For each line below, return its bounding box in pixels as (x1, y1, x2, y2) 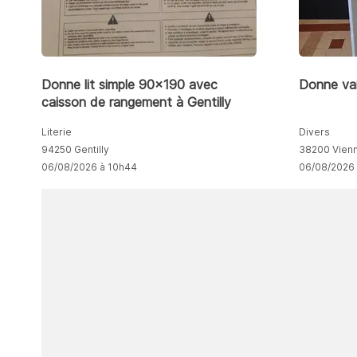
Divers (299, 125, 331, 138)
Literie (41, 125, 72, 138)
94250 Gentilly (41, 143, 109, 155)
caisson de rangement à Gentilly (41, 93, 231, 110)
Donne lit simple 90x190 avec (41, 76, 218, 92)
